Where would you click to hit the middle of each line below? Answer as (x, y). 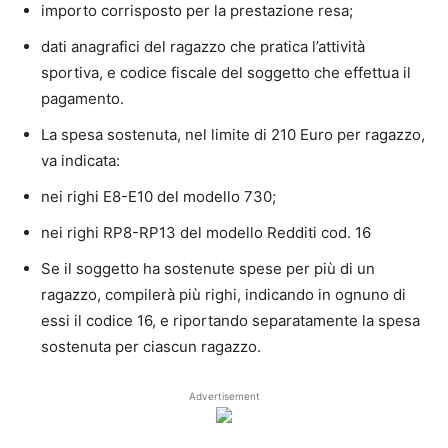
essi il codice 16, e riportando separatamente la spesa (230, 320)
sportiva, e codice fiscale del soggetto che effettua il (226, 72)
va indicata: (80, 160)
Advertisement (224, 395)
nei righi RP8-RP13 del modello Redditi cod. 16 (206, 232)
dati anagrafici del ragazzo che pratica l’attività (203, 46)
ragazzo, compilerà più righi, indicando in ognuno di (223, 294)
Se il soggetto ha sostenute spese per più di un (208, 268)
